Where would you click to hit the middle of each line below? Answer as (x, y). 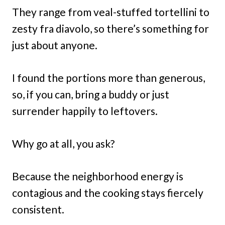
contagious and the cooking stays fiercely (108, 193)
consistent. (38, 209)
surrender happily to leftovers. (85, 111)
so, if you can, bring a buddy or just (91, 94)
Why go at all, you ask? (63, 144)
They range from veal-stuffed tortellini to (111, 12)
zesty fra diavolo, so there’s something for (110, 29)
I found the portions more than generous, (108, 78)
